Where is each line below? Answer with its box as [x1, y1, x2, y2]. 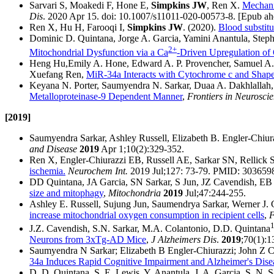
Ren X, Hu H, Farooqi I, [29, 22, 127, 33]
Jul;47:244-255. [183, 187, 246, 198]
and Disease [29, 143, 77, 154]
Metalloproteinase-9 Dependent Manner [29, 91, 182, 102]
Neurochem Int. [68, 165, 128, 176]
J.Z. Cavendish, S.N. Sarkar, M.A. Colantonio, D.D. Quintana [29, 223, 270, 234]
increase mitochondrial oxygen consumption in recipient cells [29, 209, 264, 220]
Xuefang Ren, [29, 68, 86, 80]
